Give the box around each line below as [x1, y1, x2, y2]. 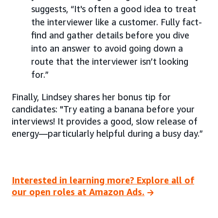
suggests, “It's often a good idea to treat [31, 3, 196, 15]
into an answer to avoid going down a [31, 43, 183, 54]
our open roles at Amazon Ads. [12, 186, 145, 197]
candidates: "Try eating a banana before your [12, 104, 195, 115]
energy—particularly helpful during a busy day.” [12, 128, 203, 139]
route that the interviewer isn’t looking [31, 56, 188, 67]
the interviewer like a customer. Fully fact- [31, 17, 202, 28]
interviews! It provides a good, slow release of [12, 116, 198, 127]
